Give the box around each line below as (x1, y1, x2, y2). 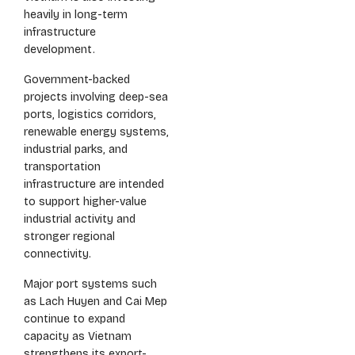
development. (24, 43, 95, 57)
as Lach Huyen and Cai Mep (24, 295, 167, 309)
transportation (24, 160, 101, 174)
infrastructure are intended (24, 177, 164, 192)
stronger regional (24, 230, 115, 244)
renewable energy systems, (24, 125, 169, 139)
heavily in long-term (24, 8, 128, 22)
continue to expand (24, 312, 125, 326)
